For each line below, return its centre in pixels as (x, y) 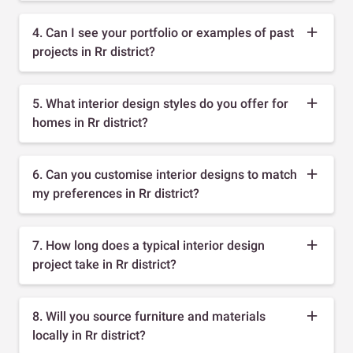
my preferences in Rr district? (116, 193)
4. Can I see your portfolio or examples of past (163, 32)
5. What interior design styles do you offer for (160, 103)
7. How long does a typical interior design (149, 245)
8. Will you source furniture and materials (149, 316)
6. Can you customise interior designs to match (165, 174)
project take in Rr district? (104, 264)
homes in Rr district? (90, 122)
